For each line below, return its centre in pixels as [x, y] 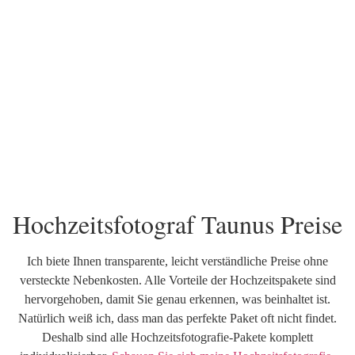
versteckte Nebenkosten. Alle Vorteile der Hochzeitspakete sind [177, 280]
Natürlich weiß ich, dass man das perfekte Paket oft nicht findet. [177, 318]
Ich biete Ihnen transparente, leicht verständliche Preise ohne [177, 261]
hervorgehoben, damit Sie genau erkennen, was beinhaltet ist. [177, 299]
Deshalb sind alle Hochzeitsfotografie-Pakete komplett [177, 337]
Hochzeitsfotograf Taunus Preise [177, 223]
